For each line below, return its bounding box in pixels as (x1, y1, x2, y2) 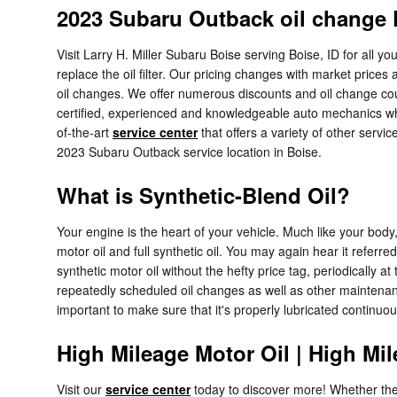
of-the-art (57, 123, 113, 142)
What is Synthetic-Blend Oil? (57, 180, 350, 211)
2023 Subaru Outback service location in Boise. (57, 143, 322, 161)
